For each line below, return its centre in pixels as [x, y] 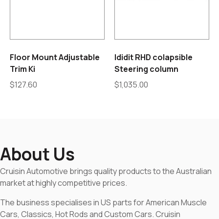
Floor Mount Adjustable [55, 57]
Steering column [146, 69]
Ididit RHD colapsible [153, 57]
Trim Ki [22, 69]
